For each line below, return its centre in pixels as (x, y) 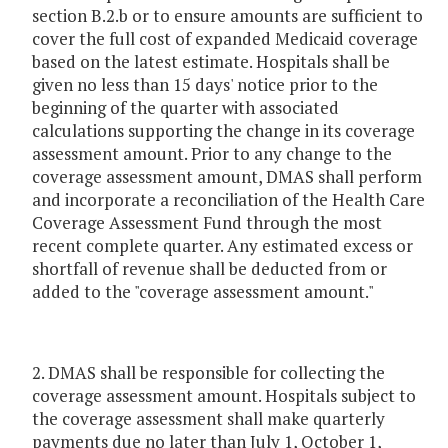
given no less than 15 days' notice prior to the (205, 85)
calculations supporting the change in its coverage (223, 131)
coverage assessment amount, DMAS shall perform (227, 177)
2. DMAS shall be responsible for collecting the (208, 373)
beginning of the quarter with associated (185, 108)
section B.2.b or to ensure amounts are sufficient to (227, 16)
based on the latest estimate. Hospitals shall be (211, 62)
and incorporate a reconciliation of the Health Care (228, 200)
